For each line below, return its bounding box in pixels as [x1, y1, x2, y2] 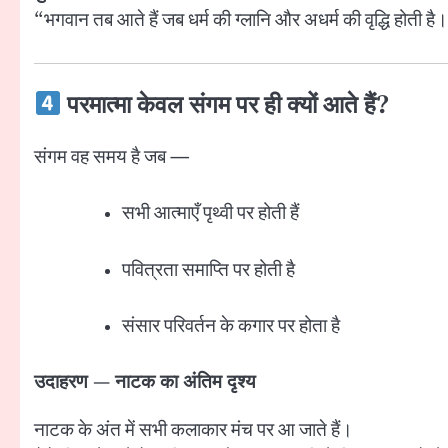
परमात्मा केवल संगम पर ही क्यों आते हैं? [61, 90, 390, 121]
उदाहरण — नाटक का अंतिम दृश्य [34, 370, 256, 394]
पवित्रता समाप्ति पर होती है [122, 256, 295, 283]
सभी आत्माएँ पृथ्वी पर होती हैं [122, 200, 299, 227]
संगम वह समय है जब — [34, 143, 190, 170]
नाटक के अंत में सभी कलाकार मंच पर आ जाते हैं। [34, 416, 353, 443]
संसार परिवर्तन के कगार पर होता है [122, 313, 340, 340]
